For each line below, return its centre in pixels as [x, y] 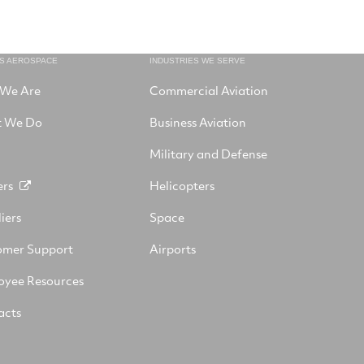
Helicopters [182, 185]
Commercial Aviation [209, 90]
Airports [173, 249]
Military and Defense [208, 154]
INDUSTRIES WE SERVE [197, 61]
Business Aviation [198, 122]
